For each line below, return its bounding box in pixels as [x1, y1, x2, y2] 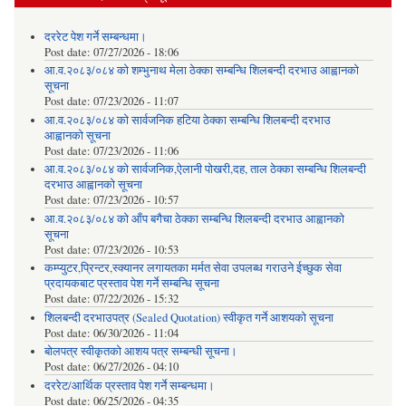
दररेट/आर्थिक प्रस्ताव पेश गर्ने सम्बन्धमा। [43, 377, 215, 393]
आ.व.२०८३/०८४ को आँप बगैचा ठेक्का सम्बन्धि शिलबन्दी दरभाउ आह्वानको [43, 210, 344, 227]
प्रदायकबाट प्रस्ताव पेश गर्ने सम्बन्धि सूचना [43, 275, 219, 292]
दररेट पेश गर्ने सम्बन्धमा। [43, 28, 147, 44]
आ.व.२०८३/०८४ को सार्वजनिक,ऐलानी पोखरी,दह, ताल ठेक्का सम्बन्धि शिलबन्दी [43, 161, 366, 178]
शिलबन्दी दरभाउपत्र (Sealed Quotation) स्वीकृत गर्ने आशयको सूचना [43, 309, 333, 325]
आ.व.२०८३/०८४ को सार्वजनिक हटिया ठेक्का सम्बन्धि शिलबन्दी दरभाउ [43, 111, 331, 128]
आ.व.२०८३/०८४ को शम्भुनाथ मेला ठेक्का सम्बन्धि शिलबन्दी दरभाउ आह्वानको [43, 63, 359, 79]
